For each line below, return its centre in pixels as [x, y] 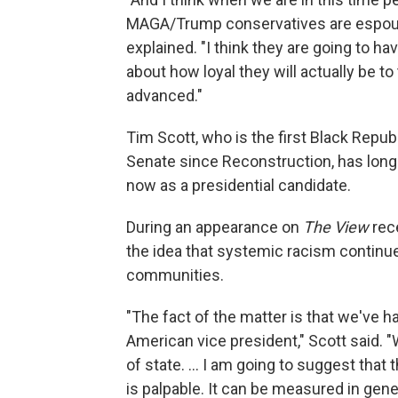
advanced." [164, 96]
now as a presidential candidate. [239, 186]
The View [336, 227]
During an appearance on [215, 227]
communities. [175, 275]
